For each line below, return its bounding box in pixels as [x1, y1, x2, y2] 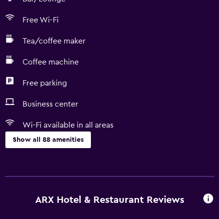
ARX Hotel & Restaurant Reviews [35, 195, 184, 205]
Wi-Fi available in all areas [22, 121, 113, 129]
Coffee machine [22, 58, 79, 66]
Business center [22, 100, 78, 108]
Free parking [22, 79, 67, 87]
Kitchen [5, 158, 33, 166]
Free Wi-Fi [22, 16, 59, 24]
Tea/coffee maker [22, 37, 86, 45]
